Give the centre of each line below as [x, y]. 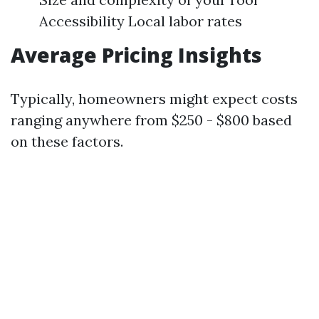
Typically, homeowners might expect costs [154, 99]
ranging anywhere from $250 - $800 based [151, 120]
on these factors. [67, 142]
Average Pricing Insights [136, 55]
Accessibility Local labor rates [141, 21]
